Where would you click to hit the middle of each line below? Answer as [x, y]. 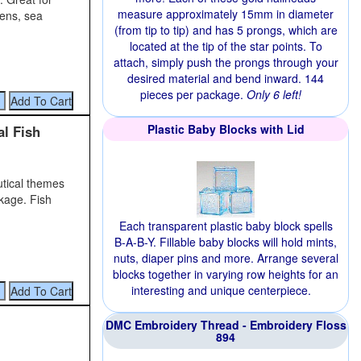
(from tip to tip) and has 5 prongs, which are [226, 30]
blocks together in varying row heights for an [226, 274]
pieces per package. [193, 94]
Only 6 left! [274, 94]
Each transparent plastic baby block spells [226, 226]
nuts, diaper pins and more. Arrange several [226, 258]
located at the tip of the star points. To [226, 46]
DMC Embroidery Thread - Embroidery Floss [226, 325]
